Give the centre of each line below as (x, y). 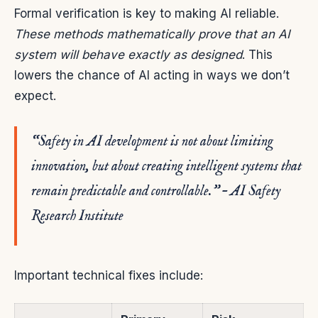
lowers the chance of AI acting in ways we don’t (152, 76)
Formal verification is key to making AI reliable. (147, 14)
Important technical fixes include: (109, 276)
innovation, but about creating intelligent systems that (166, 167)
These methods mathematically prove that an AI (152, 34)
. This (257, 55)
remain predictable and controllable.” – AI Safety (156, 192)
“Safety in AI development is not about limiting (152, 142)
